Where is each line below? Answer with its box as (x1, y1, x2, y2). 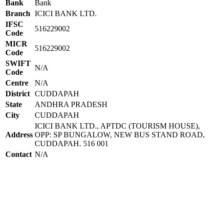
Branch (5, 9, 30, 18)
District (5, 89, 30, 98)
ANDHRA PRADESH (35, 100, 108, 109)
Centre (5, 78, 28, 87)
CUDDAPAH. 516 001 (35, 139, 109, 148)
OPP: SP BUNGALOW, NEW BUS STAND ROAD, (35, 130, 205, 139)
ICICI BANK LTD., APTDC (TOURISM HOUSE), (35, 121, 200, 130)
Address (5, 130, 33, 139)
